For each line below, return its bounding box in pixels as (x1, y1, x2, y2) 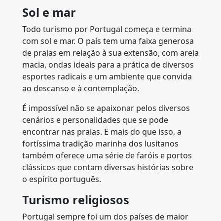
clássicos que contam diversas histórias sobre (22, 162, 193, 173)
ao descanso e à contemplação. (22, 83, 139, 94)
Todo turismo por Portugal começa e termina (22, 24, 191, 35)
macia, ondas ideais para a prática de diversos (22, 59, 194, 70)
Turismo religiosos (22, 192, 129, 208)
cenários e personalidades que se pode (22, 114, 168, 125)
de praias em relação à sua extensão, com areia (22, 47, 199, 58)
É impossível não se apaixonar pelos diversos (22, 103, 190, 113)
